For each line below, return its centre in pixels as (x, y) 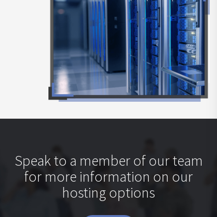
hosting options (108, 192)
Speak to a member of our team (108, 160)
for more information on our (108, 176)
